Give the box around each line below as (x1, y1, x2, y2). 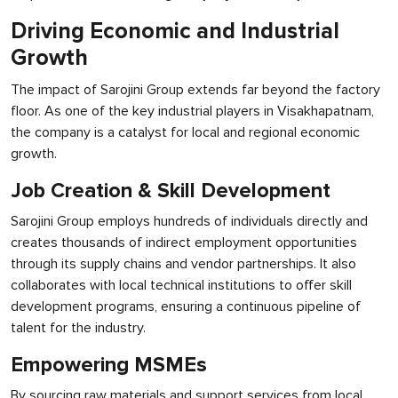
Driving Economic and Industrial (11, 18, 339, 45)
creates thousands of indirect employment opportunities (11, 234, 357, 251)
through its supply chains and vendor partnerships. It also (11, 255, 356, 273)
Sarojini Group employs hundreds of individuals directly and (11, 212, 368, 230)
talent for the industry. (11, 319, 146, 337)
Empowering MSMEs (11, 352, 207, 378)
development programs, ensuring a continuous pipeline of (11, 298, 361, 315)
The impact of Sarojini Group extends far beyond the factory (11, 81, 380, 99)
